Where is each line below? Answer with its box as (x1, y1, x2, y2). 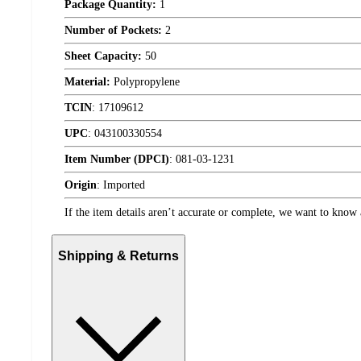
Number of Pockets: (64, 23, 162, 36)
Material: (64, 75, 110, 88)
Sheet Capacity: (64, 49, 142, 62)
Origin (64, 178, 97, 191)
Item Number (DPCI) (64, 152, 169, 165)
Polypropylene (110, 75, 180, 88)
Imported (103, 178, 145, 191)
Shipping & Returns (58, 249, 179, 263)
